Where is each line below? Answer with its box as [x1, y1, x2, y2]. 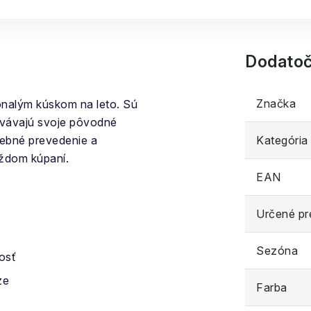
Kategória [256, 133, 308, 147]
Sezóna [256, 244, 298, 258]
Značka [256, 96, 296, 110]
